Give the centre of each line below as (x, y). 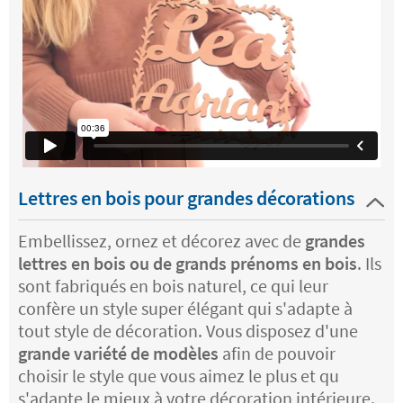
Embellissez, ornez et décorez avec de (160, 241)
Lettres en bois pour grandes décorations (186, 198)
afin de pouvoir (277, 354)
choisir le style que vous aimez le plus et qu (179, 376)
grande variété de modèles (118, 354)
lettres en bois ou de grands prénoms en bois (188, 264)
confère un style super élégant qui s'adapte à (185, 309)
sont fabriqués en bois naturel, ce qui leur (173, 286)
